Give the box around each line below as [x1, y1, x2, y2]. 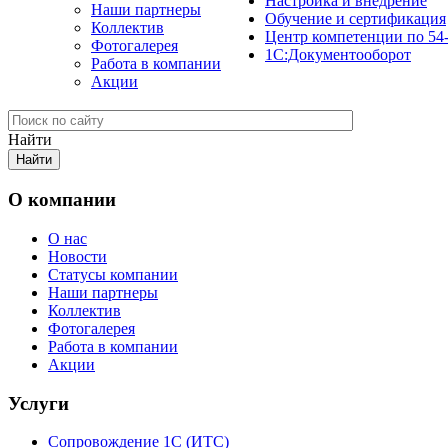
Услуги [8, 392, 69, 414]
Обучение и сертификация [265, 10, 446, 28]
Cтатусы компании [48, 265, 178, 283]
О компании [8, 189, 116, 211]
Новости [48, 247, 107, 265]
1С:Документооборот [265, 46, 411, 64]
